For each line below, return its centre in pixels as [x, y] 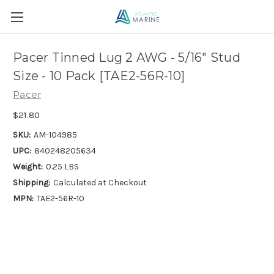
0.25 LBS [62, 166]
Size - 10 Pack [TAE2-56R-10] [99, 76]
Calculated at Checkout [100, 182]
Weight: [28, 166]
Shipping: [31, 182]
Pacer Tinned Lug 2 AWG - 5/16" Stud [127, 58]
